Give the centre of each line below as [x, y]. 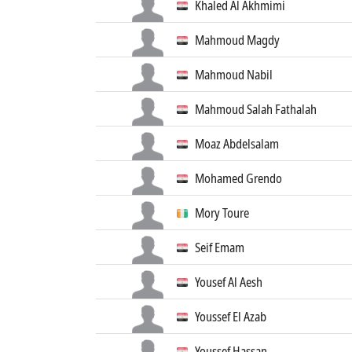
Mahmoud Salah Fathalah [256, 109]
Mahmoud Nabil [234, 75]
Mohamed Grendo [238, 178]
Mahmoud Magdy [237, 40]
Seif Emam [220, 247]
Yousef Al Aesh [229, 282]
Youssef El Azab [231, 317]
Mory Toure [222, 213]
